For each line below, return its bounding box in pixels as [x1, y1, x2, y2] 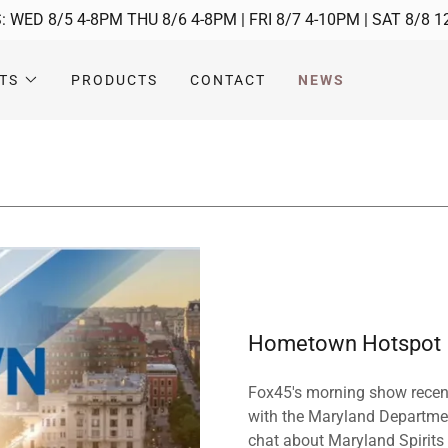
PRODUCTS [71, 72, 159, 88]
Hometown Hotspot [248, 330, 441, 356]
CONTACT [190, 72, 267, 88]
